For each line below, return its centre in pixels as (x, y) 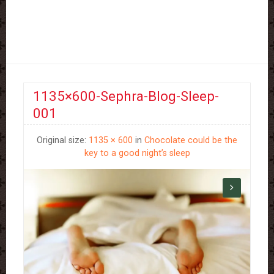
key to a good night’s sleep (137, 154)
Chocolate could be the (191, 141)
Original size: (63, 141)
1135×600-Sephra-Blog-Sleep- (126, 96)
